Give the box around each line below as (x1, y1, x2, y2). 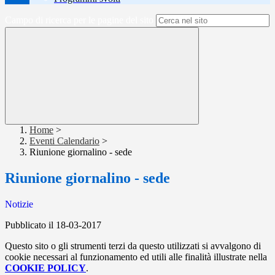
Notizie (5, 199, 33, 210)
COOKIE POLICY (5, 263, 86, 274)
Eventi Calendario (29, 136, 99, 147)
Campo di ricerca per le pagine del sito (5, 15, 153, 26)
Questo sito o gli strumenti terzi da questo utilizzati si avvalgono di (5, 241, 261, 252)
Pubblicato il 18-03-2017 (5, 220, 101, 231)
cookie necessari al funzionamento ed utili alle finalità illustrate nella (5, 252, 267, 263)
